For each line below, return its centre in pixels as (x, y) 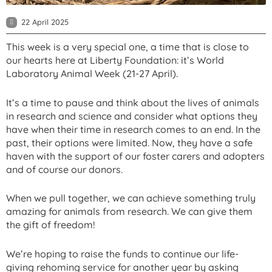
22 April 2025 (45, 22)
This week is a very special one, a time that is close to (127, 46)
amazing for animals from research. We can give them (129, 212)
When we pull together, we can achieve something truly (131, 198)
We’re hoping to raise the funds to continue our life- (122, 253)
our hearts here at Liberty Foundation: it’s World (115, 60)
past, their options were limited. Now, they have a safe (129, 142)
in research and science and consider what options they (132, 116)
